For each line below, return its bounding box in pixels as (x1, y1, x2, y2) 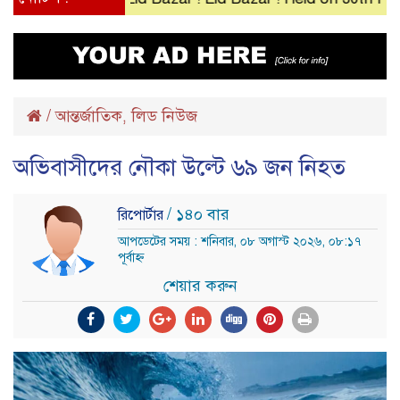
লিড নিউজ (131, 105, 197, 126)
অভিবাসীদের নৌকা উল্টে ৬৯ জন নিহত (13, 152, 346, 181)
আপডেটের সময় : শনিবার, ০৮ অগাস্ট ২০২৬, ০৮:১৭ (118, 233, 361, 249)
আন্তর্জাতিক (55, 105, 122, 126)
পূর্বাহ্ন (118, 249, 144, 265)
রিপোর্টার (118, 205, 167, 224)
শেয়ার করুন (162, 276, 237, 296)
